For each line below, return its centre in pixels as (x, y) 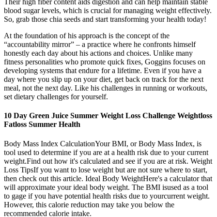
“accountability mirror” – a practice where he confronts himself (100, 45)
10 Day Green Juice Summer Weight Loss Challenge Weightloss (108, 116)
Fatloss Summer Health (42, 124)
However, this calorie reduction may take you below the (89, 204)
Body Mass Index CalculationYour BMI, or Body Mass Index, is (103, 143)
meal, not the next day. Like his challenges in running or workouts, (106, 88)
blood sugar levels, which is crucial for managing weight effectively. (108, 11)
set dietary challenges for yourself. (56, 97)
